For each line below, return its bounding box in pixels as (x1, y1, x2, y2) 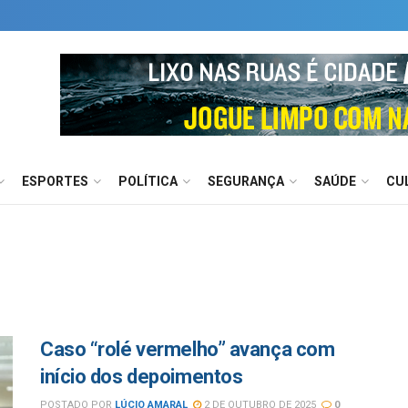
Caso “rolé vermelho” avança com (40, 338, 335, 361)
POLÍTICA (118, 174, 178, 189)
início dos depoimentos (40, 365, 243, 388)
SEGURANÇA (208, 174, 284, 189)
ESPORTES (22, 174, 88, 189)
